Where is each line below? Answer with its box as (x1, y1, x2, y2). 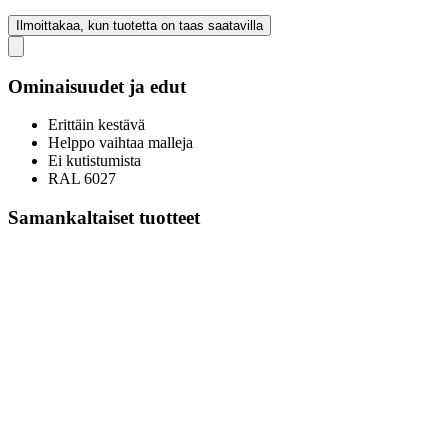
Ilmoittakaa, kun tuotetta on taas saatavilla (16, 17, 263, 33)
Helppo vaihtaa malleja (48, 134, 193, 152)
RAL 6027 (48, 170, 116, 188)
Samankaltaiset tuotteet (8, 206, 200, 228)
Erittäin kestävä (48, 116, 145, 134)
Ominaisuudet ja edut (8, 75, 186, 97)
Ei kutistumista (48, 152, 141, 170)
